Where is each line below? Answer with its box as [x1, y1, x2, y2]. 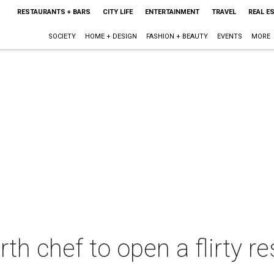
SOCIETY [48, 32, 76, 40]
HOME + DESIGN [84, 32, 137, 40]
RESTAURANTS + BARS [17, 8, 91, 16]
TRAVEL [211, 8, 236, 16]
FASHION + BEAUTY [146, 32, 208, 40]
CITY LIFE [102, 8, 133, 16]
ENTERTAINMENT [144, 8, 199, 16]
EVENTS [217, 32, 242, 40]
